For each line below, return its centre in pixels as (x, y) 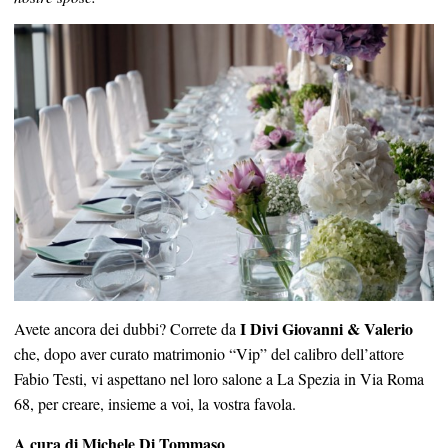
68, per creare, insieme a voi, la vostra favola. (155, 404)
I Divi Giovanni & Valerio (326, 329)
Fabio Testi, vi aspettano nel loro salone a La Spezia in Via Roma (219, 379)
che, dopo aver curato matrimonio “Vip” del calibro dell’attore (209, 354)
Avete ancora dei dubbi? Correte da (127, 329)
